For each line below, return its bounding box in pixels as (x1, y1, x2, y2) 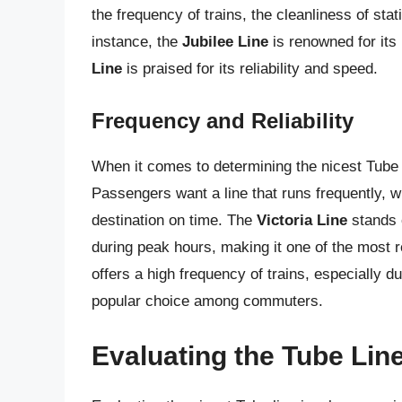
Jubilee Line (182, 33, 268, 51)
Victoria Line (257, 211, 347, 229)
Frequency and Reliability (92, 108, 354, 133)
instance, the (92, 33, 182, 51)
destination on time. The (92, 211, 257, 229)
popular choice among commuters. (92, 292, 323, 310)
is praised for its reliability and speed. (122, 60, 378, 78)
